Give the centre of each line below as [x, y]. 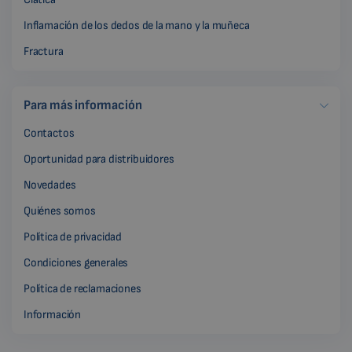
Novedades [50, 185]
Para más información [83, 106]
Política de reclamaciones [82, 289]
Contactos [49, 134]
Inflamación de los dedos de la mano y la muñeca [137, 26]
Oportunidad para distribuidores [99, 159]
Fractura [44, 52]
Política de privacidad [73, 237]
